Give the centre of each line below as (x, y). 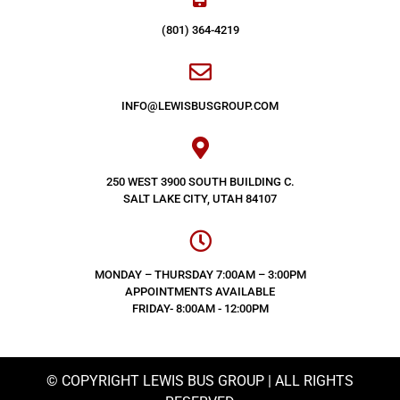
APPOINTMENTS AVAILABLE (200, 291)
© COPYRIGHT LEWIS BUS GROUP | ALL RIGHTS (200, 380)
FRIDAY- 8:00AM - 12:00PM (200, 308)
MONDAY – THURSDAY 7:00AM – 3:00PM (200, 274)
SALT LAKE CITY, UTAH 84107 (200, 198)
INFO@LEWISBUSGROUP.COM (200, 105)
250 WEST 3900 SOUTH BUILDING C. (200, 181)
